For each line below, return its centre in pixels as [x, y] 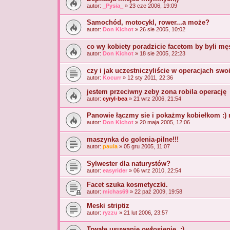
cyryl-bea [115, 98]
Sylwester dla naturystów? [129, 163]
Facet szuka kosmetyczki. [127, 184]
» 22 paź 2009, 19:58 [155, 191]
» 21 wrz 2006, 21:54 [154, 98]
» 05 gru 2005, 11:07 [144, 146]
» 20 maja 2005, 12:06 [162, 122]
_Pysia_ [113, 5]
